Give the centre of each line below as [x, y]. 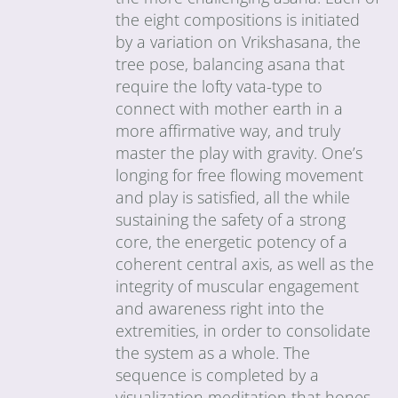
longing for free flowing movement [240, 175]
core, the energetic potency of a [232, 241]
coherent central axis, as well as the [245, 263]
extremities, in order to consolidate [243, 330]
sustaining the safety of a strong [231, 219]
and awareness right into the [220, 308]
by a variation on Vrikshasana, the [239, 41]
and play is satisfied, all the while [233, 197]
